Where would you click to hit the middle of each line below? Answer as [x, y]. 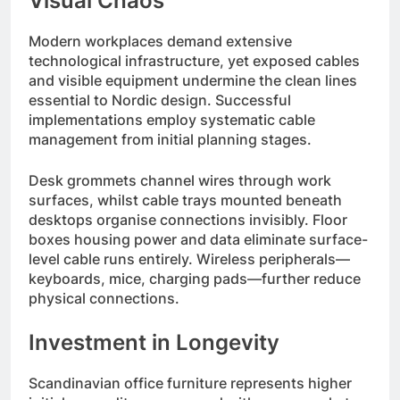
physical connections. [104, 298]
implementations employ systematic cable [172, 119]
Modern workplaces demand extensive [160, 41]
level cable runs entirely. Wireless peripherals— [189, 258]
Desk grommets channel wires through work [180, 180]
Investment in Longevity [154, 342]
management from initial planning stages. [170, 139]
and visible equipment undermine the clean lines [193, 80]
